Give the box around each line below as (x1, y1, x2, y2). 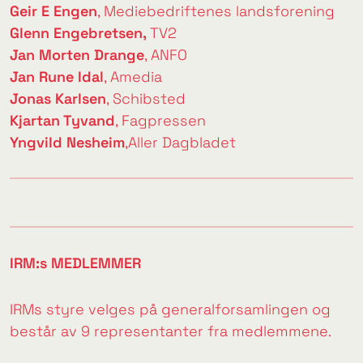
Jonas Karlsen (10, 88, 106, 108)
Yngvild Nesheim (10, 132, 125, 152)
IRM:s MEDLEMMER (10, 254, 141, 273)
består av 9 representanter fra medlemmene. (10, 322, 331, 341)
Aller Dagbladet (128, 132, 236, 152)
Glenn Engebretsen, (10, 23, 150, 42)
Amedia (110, 66, 162, 86)
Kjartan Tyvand (10, 110, 115, 130)
